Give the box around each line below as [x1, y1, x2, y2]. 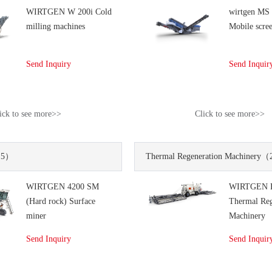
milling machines [25, 22, 85, 31]
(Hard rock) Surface [25, 197, 95, 206]
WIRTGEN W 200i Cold [25, 7, 112, 16]
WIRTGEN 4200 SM [25, 182, 99, 191]
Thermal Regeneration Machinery [146, 152, 262, 161]
